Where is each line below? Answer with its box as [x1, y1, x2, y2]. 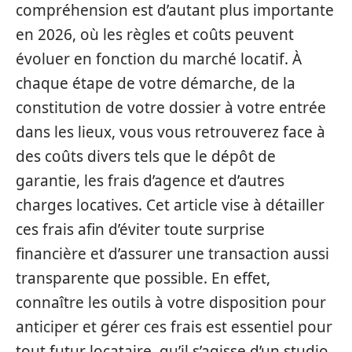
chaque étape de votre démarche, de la [16, 73, 295, 93]
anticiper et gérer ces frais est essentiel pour [16, 317, 332, 337]
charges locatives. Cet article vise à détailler [16, 195, 324, 215]
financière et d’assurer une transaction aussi [16, 244, 329, 264]
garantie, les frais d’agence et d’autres [16, 170, 284, 191]
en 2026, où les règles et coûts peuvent [16, 24, 294, 45]
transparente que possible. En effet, [16, 268, 270, 288]
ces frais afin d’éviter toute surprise [16, 219, 265, 240]
